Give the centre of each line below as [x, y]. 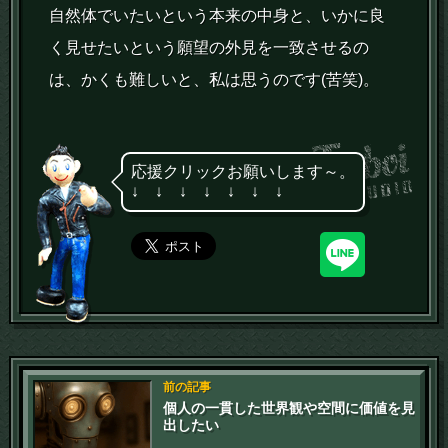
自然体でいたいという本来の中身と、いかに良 [217, 15]
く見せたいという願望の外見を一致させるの [209, 47]
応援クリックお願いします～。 [242, 171]
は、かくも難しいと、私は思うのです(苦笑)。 [214, 79]
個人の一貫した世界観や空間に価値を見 [288, 407]
